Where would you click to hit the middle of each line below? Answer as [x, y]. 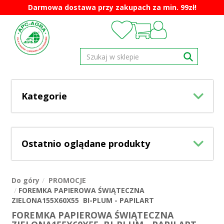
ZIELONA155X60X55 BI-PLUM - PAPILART [82, 200]
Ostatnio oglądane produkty [85, 143]
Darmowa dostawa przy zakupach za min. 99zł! [112, 7]
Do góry [25, 180]
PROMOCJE [67, 180]
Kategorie [44, 96]
